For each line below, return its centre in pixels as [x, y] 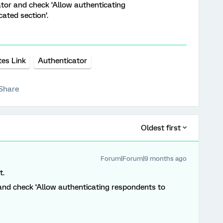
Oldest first [161, 128]
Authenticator [62, 61]
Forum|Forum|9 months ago [144, 159]
